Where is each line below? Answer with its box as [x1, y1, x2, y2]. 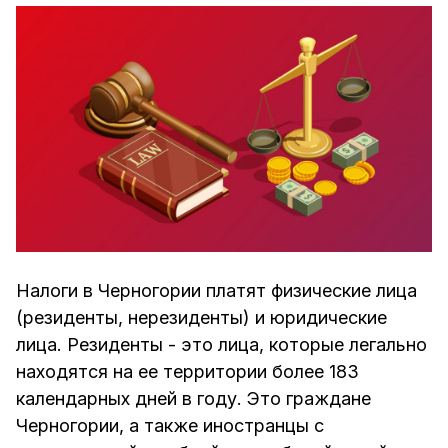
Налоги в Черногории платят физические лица [16, 280, 417, 302]
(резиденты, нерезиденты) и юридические [16, 307, 387, 329]
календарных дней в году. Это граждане [16, 388, 371, 410]
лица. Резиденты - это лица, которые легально [16, 334, 427, 356]
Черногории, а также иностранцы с [16, 415, 324, 437]
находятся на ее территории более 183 [16, 361, 359, 383]
